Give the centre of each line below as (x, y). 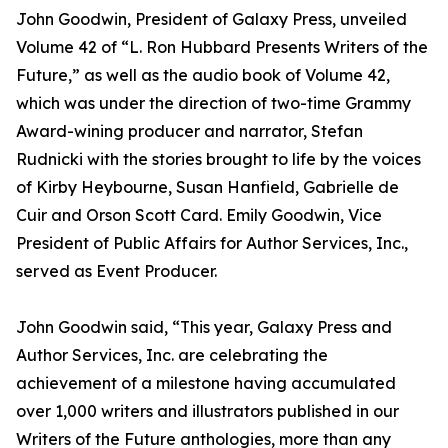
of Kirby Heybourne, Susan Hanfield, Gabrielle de (207, 187)
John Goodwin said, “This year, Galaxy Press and (204, 327)
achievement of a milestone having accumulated (206, 383)
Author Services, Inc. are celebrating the (172, 355)
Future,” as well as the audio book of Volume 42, (203, 75)
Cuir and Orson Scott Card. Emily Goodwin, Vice (199, 215)
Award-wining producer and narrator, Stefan (189, 131)
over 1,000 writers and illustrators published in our (207, 411)
